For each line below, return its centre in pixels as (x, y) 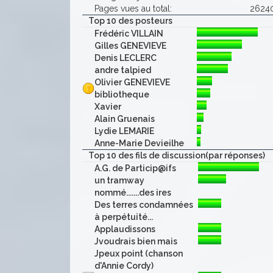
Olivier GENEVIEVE (132, 82)
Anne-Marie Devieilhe (139, 143)
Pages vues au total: (133, 9)
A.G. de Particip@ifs (135, 168)
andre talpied (123, 70)
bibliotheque (122, 94)
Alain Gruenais (125, 119)
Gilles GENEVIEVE (130, 46)
